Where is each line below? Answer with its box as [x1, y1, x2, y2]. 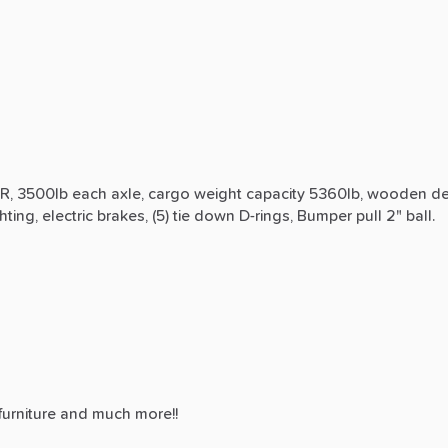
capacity [246, 185, 305, 202]
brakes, [97, 207, 148, 224]
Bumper [297, 207, 352, 224]
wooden [367, 185, 427, 202]
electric [42, 207, 93, 224]
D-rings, [239, 207, 293, 224]
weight [194, 185, 242, 202]
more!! [135, 405, 178, 422]
